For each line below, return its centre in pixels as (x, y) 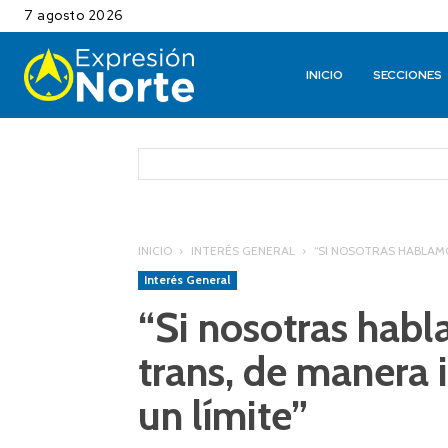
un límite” (223, 415)
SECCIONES (408, 75)
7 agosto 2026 (73, 15)
